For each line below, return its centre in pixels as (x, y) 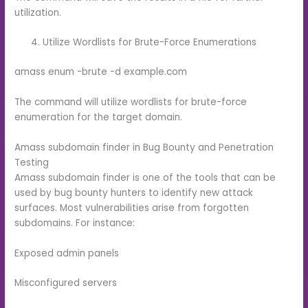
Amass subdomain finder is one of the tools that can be (145, 177)
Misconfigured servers (66, 283)
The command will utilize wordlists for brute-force (131, 102)
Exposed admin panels (67, 253)
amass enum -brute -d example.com (101, 71)
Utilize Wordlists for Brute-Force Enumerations (150, 43)
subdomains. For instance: (75, 223)
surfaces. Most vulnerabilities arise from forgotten (132, 208)
